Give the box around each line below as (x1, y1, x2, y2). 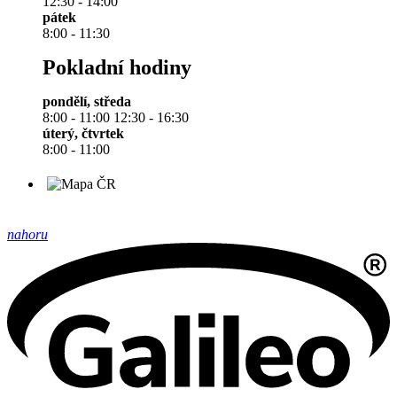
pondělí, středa (43, 94, 131, 110)
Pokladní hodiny (43, 56, 191, 80)
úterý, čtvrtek (43, 126, 124, 142)
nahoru (7, 227, 48, 243)
